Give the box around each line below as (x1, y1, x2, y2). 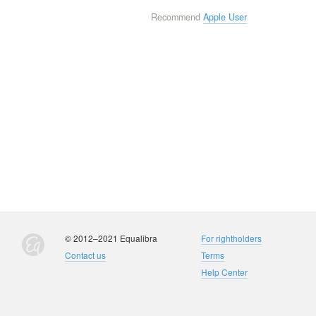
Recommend (151, 11, 203, 24)
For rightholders (201, 231, 262, 244)
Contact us (65, 248, 106, 261)
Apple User (203, 11, 247, 24)
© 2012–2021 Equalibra (65, 231, 157, 244)
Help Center (201, 265, 248, 278)
